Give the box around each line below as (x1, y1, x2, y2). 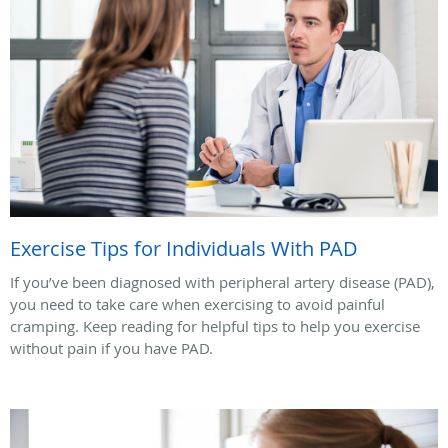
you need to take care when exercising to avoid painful (10, 293, 385, 314)
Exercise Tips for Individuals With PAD (10, 234, 358, 262)
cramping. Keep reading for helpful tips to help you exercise (10, 315, 420, 336)
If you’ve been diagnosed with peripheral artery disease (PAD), (10, 271, 435, 292)
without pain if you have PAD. (10, 337, 213, 358)
